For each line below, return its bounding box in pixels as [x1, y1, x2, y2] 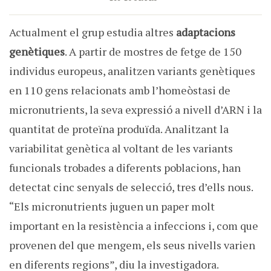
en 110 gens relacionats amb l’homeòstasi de [9, 83, 230, 98]
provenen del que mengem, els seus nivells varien [9, 238, 255, 253]
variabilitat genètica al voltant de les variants [9, 141, 233, 156]
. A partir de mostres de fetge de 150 [65, 44, 241, 59]
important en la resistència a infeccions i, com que [9, 218, 258, 233]
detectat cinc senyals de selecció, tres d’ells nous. [9, 180, 253, 195]
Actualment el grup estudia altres [9, 25, 174, 40]
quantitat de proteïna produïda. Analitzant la [9, 122, 229, 137]
